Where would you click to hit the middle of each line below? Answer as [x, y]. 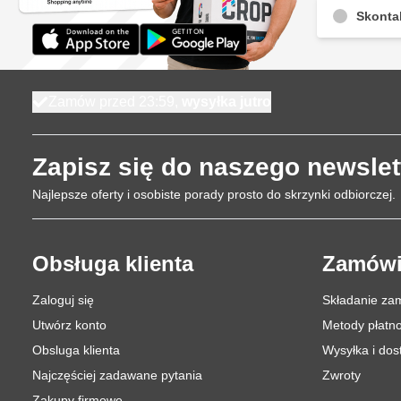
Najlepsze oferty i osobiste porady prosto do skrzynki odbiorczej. [214, 194]
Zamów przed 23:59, [115, 102]
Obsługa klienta [113, 264]
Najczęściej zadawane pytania [117, 375]
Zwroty [341, 375]
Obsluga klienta [76, 350]
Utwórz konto [69, 325]
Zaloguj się [63, 300]
